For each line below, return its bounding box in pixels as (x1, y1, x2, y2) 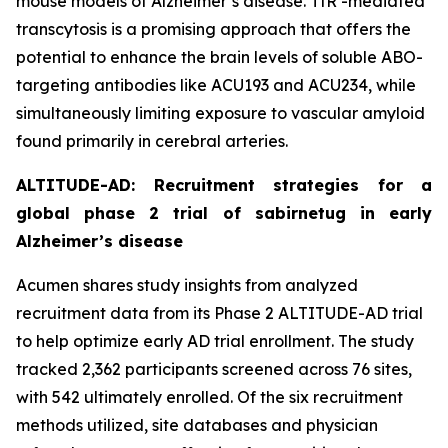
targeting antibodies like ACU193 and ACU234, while (16, 75, 416, 95)
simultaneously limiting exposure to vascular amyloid (16, 103, 425, 123)
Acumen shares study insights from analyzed (16, 275, 358, 295)
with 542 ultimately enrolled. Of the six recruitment (16, 387, 403, 407)
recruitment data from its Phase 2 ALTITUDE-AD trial (16, 303, 423, 323)
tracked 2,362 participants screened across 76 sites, (16, 359, 412, 379)
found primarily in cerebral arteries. (16, 131, 288, 151)
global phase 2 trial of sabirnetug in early (16, 203, 432, 223)
